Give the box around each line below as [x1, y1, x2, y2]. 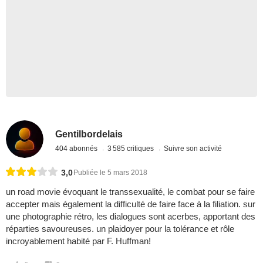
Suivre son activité [164, 144, 222, 153]
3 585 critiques [107, 144, 156, 153]
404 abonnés [55, 144, 100, 153]
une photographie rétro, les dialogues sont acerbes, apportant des [6, 211, 255, 222]
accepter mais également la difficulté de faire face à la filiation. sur [6, 199, 255, 210]
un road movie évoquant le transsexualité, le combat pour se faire [6, 187, 255, 197]
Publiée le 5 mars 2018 [73, 168, 147, 177]
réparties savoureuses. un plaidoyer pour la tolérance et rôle [6, 224, 234, 234]
